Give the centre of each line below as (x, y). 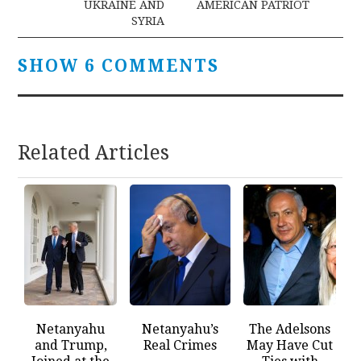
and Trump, (71, 346)
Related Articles (94, 153)
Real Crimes (180, 346)
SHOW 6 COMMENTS (119, 66)
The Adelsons (290, 330)
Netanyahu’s (180, 330)
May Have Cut (290, 346)
